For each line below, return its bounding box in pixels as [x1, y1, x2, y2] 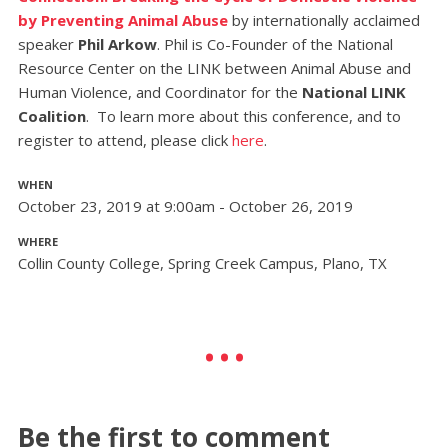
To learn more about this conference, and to [92, 106, 401, 127]
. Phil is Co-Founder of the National [156, 34, 393, 55]
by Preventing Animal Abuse [17, 10, 232, 31]
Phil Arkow [77, 34, 157, 55]
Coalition [17, 106, 86, 127]
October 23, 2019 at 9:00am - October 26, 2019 [17, 196, 353, 217]
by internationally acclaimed [231, 10, 420, 31]
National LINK [301, 82, 406, 103]
